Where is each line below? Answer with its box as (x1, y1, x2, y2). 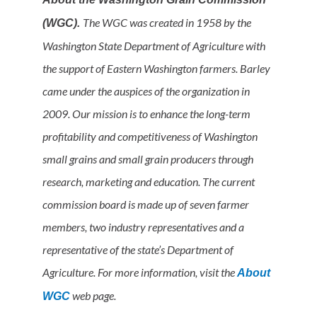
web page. (70, 289, 116, 302)
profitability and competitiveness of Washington (42, 129, 258, 143)
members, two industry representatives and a (42, 220, 244, 234)
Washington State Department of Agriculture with (42, 39, 265, 52)
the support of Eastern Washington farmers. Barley (42, 62, 270, 75)
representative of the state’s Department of (42, 243, 234, 256)
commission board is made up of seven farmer (42, 197, 249, 211)
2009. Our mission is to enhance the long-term (42, 107, 250, 120)
